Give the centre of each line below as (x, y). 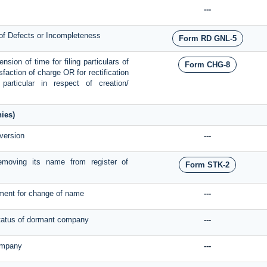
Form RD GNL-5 (207, 39)
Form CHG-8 (207, 65)
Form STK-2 (207, 165)
